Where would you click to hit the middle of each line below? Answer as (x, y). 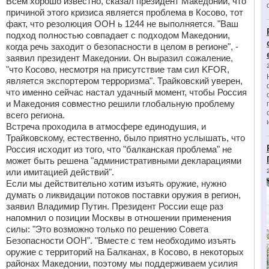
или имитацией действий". (60, 172)
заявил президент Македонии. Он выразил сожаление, (119, 58)
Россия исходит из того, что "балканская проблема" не (119, 149)
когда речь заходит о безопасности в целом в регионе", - (122, 47)
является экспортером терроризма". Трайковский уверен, (124, 81)
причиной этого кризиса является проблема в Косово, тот (125, 12)
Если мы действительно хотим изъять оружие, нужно (116, 183)
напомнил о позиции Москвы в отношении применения (119, 218)
